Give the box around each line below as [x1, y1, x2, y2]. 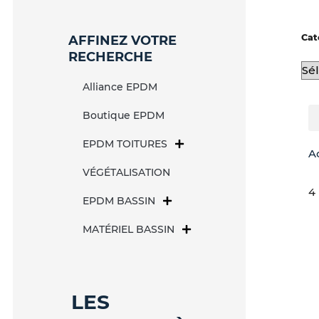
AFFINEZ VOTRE [68, 33, 177, 49]
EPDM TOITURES [83, 137, 168, 151]
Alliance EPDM [83, 80, 158, 94]
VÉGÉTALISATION [83, 166, 171, 179]
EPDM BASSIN [83, 194, 156, 208]
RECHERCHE [68, 49, 153, 66]
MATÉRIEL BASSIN [83, 223, 175, 236]
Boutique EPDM [83, 109, 165, 122]
